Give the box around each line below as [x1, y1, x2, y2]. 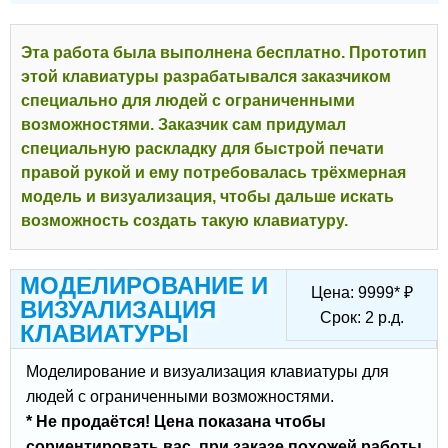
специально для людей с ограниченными [21, 92, 355, 110]
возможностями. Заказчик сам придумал [21, 116, 346, 134]
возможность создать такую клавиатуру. [21, 212, 348, 230]
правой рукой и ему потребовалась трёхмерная [21, 164, 406, 182]
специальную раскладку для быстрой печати [21, 140, 384, 158]
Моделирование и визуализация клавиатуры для [26, 363, 389, 381]
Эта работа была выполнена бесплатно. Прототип [21, 44, 427, 62]
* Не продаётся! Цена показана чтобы [26, 413, 326, 431]
